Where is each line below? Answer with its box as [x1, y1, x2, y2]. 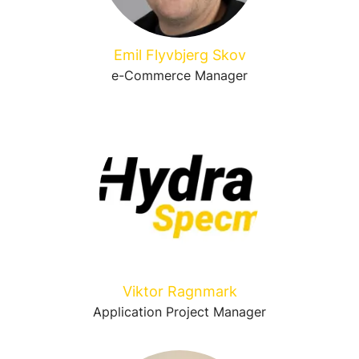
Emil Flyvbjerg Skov [113, 46, 246, 63]
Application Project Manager [93, 304, 266, 320]
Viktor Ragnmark [122, 283, 237, 300]
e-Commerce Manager [111, 67, 248, 83]
